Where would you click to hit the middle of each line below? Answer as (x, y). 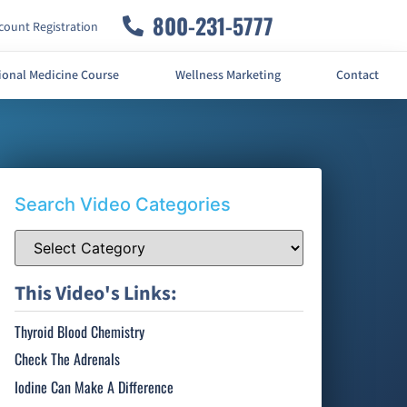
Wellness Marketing (228, 75)
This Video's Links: (96, 293)
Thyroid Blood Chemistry (80, 331)
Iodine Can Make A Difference (94, 387)
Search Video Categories (123, 204)
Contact (358, 75)
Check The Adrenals (68, 359)
